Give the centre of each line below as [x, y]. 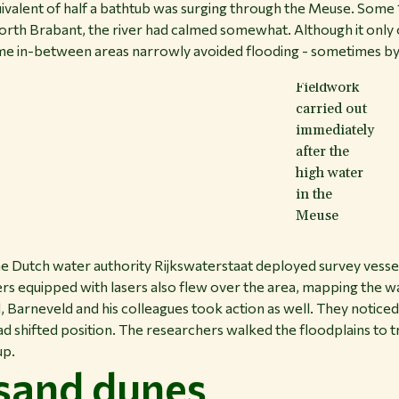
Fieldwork [327, 88]
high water [329, 173]
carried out [331, 109]
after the [322, 152]
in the [313, 195]
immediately [334, 130]
